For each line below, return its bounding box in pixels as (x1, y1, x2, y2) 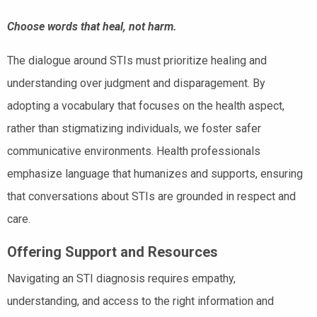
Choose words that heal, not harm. (7, 19, 177, 33)
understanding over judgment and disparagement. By (7, 76, 265, 90)
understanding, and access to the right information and (7, 294, 274, 308)
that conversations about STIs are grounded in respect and (7, 189, 296, 203)
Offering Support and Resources (7, 243, 218, 260)
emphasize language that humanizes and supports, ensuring (7, 166, 303, 180)
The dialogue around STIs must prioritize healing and (7, 53, 267, 67)
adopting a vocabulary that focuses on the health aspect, (7, 98, 284, 113)
